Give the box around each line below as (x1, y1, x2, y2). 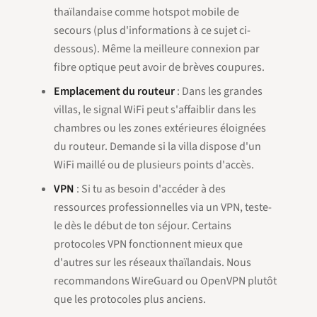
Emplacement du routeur (54, 83, 175, 99)
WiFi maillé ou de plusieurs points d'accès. (54, 157, 254, 173)
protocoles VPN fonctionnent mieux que (54, 236, 243, 252)
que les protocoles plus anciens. (54, 292, 206, 307)
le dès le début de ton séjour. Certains (54, 218, 231, 234)
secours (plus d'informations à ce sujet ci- (54, 23, 250, 38)
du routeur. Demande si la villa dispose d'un (54, 139, 261, 154)
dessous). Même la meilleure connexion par (54, 41, 260, 57)
